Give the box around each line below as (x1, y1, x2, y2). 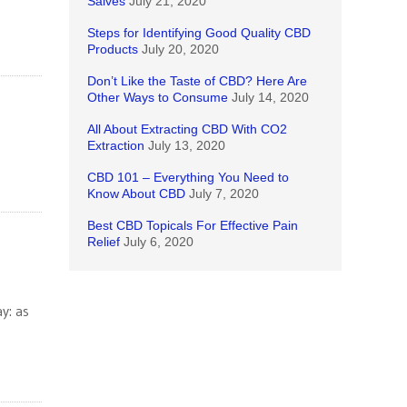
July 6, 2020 (124, 234, 194, 249)
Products (87, 42, 138, 56)
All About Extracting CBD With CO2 (87, 122, 287, 136)
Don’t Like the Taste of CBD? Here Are (87, 74, 307, 88)
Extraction (87, 138, 144, 153)
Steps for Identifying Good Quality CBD (87, 25, 311, 40)
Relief (87, 234, 120, 249)
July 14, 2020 (232, 90, 309, 104)
